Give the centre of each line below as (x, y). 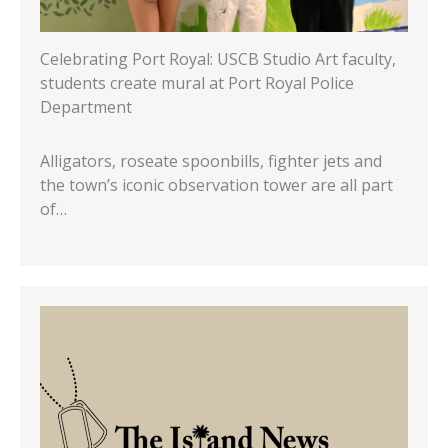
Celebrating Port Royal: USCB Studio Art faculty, (218, 58)
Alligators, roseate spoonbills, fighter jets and (211, 160)
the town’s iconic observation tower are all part (216, 184)
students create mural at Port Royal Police (197, 82)
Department (86, 106)
